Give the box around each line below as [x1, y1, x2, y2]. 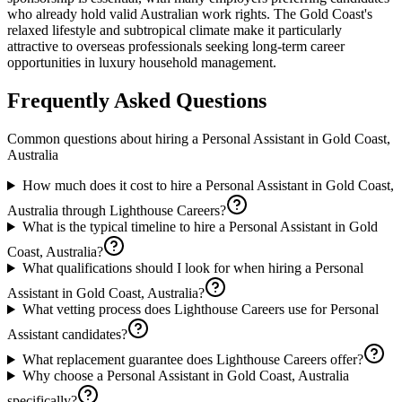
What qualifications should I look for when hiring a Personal [22, 260, 363, 276]
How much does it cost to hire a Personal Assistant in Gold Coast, [22, 178, 394, 194]
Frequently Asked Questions [7, 89, 267, 113]
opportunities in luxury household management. [7, 55, 276, 71]
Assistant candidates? [7, 327, 127, 343]
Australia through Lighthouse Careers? [7, 203, 226, 219]
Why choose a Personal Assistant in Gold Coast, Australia [22, 368, 349, 384]
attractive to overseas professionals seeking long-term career [7, 39, 345, 55]
